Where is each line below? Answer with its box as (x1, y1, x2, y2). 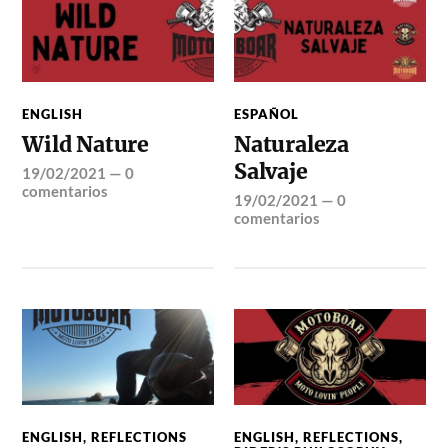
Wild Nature (22, 131, 150, 159)
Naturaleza (234, 131, 349, 159)
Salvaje (234, 158, 308, 186)
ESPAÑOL (234, 106, 300, 123)
